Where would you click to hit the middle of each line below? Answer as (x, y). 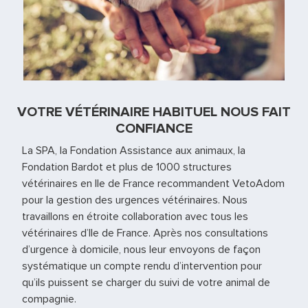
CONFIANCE (154, 129)
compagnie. (49, 299)
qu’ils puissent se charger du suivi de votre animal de (146, 283)
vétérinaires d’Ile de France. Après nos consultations (145, 233)
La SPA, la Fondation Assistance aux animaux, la (134, 151)
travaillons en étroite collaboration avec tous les (135, 217)
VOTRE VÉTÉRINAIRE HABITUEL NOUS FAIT (154, 112)
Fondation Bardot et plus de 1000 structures (127, 167)
